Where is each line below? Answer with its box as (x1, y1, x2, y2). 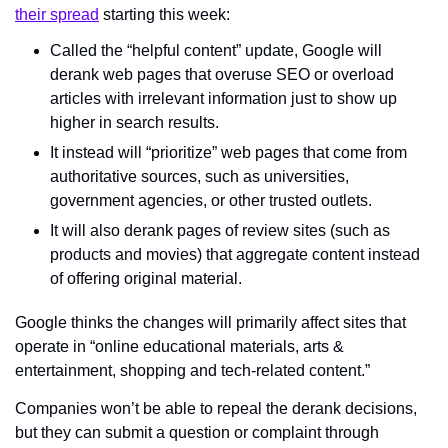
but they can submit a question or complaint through (15, 423, 379, 441)
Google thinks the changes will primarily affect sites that (15, 313, 406, 331)
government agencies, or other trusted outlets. (50, 191, 372, 209)
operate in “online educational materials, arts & (15, 337, 344, 355)
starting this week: (99, 5, 230, 23)
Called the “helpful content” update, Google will (50, 41, 382, 59)
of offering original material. (50, 269, 242, 287)
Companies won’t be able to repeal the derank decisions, (15, 399, 417, 417)
